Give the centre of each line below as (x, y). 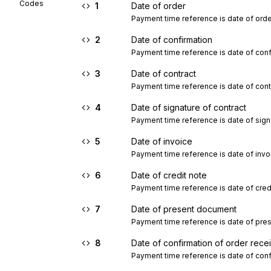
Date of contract (164, 73)
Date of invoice (162, 141)
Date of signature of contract (189, 107)
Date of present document (184, 209)
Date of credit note (169, 175)
